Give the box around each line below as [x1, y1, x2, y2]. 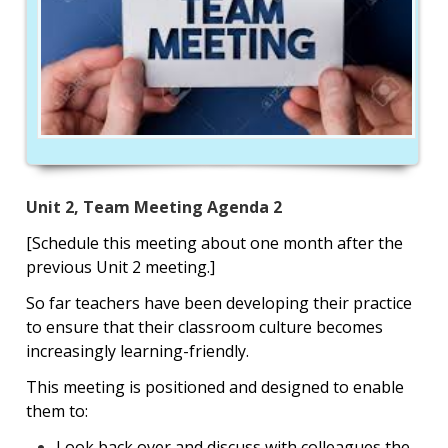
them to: [25, 399, 88, 422]
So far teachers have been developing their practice [25, 291, 412, 314]
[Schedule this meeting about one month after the [25, 231, 403, 254]
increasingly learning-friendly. [25, 339, 249, 362]
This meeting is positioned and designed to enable [25, 375, 404, 398]
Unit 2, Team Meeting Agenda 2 [25, 195, 282, 218]
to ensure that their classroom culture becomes [25, 315, 383, 338]
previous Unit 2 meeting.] [25, 255, 215, 278]
